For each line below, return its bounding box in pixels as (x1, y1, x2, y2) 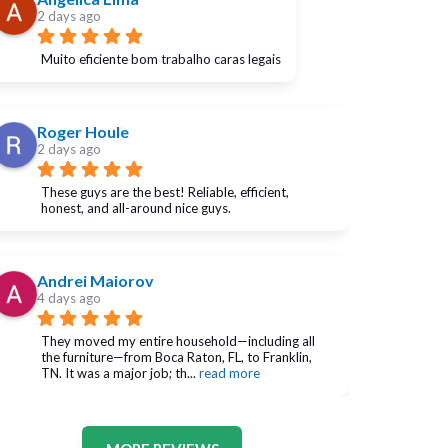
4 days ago (36, 289, 101, 306)
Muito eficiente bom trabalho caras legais (40, 50, 281, 67)
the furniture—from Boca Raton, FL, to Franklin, (40, 348, 312, 365)
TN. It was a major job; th (40, 364, 187, 381)
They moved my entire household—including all (40, 332, 315, 349)
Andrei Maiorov (36, 270, 154, 290)
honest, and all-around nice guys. (40, 199, 231, 216)
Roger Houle (36, 121, 129, 141)
